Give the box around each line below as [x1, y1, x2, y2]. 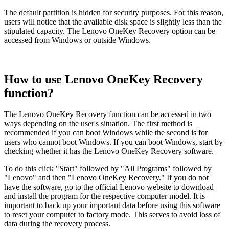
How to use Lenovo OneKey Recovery [4, 72, 203, 86]
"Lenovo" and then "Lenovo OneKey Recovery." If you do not [4, 173, 209, 182]
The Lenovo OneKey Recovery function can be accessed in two [4, 110, 211, 119]
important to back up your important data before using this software [4, 201, 220, 210]
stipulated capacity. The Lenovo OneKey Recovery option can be [4, 26, 215, 35]
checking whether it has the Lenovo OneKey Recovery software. [4, 147, 214, 156]
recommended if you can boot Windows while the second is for [4, 128, 208, 138]
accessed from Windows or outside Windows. [4, 35, 151, 44]
